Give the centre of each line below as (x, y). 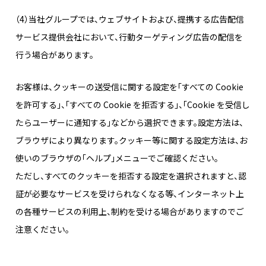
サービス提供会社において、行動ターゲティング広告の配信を (129, 37)
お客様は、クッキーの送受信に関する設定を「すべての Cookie (129, 87)
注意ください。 (42, 229)
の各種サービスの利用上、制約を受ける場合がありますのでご (130, 212)
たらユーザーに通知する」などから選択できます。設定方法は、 (129, 123)
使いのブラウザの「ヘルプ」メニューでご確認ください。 (117, 158)
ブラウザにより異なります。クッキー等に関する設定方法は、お (132, 140)
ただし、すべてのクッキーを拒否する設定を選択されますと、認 (131, 176)
